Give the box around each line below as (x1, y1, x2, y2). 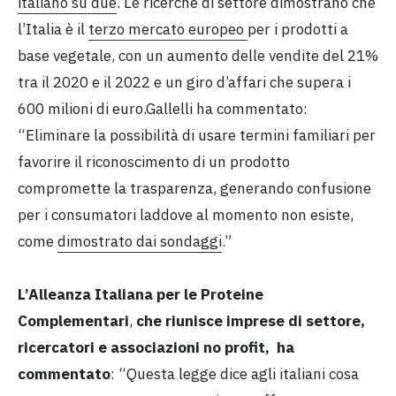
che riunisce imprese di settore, (133, 311, 365, 331)
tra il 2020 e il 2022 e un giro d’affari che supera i (18, 72, 354, 93)
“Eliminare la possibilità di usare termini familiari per (18, 126, 376, 146)
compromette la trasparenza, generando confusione (18, 179, 371, 199)
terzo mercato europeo (88, 19, 247, 40)
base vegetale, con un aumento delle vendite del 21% (18, 46, 378, 66)
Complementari (18, 311, 129, 331)
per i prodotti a (247, 19, 348, 40)
